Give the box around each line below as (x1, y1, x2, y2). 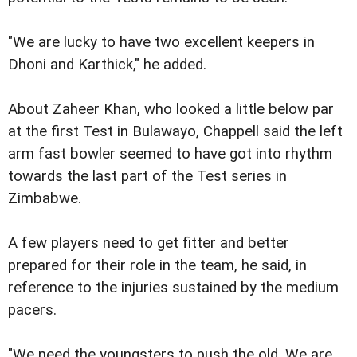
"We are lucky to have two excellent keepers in (8, 33, 315, 51)
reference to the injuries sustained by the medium (8, 278, 339, 296)
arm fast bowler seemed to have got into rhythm (8, 144, 332, 163)
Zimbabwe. (8, 189, 81, 207)
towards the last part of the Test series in (8, 167, 287, 185)
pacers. (8, 300, 57, 319)
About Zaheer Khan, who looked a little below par (8, 100, 334, 118)
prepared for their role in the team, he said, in (8, 256, 307, 274)
